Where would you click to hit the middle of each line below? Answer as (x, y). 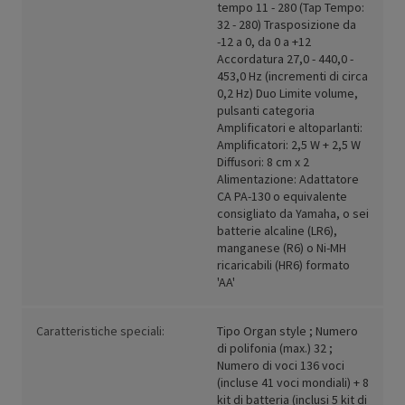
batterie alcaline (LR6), (277, 231)
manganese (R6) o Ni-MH (282, 248)
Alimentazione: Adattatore (288, 179)
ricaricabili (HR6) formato (283, 265)
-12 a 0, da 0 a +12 (264, 42)
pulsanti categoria (266, 111)
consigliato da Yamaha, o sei (293, 214)
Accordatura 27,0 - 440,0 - (285, 59)
